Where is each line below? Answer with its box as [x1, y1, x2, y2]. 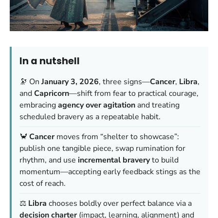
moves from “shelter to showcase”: [54, 131, 179, 142]
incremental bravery [78, 154, 150, 165]
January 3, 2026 [41, 76, 99, 87]
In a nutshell [19, 54, 80, 68]
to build [150, 154, 179, 165]
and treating [135, 99, 180, 110]
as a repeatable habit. [84, 111, 161, 122]
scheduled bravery [19, 111, 84, 122]
